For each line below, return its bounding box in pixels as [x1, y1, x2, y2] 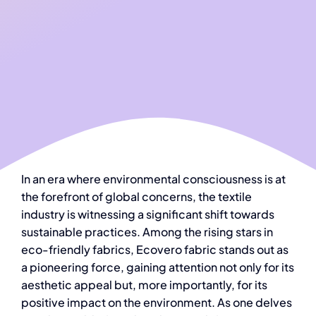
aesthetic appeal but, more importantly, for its [20, 277, 267, 292]
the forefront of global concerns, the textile [20, 189, 252, 204]
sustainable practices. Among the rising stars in [20, 224, 273, 239]
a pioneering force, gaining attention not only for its [20, 260, 294, 274]
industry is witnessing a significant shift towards [20, 207, 274, 221]
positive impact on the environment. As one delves [20, 295, 292, 310]
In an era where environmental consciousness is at [20, 171, 286, 186]
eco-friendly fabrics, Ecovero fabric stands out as [20, 242, 288, 257]
